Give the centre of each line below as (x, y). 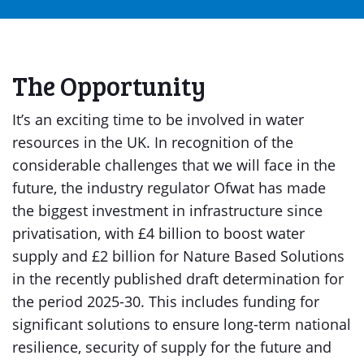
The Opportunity (109, 86)
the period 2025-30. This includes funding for (166, 301)
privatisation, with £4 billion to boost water (158, 233)
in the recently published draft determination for (178, 279)
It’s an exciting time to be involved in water (158, 119)
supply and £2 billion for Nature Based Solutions (178, 256)
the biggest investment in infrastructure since (167, 210)
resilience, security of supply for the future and (172, 347)
